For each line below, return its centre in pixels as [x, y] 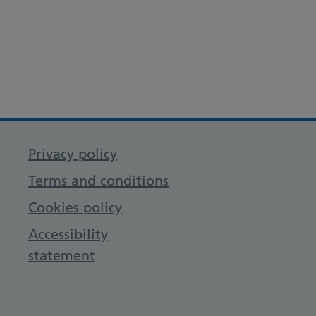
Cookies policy [75, 208]
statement [62, 256]
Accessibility [68, 235]
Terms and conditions [98, 181]
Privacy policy [73, 154]
